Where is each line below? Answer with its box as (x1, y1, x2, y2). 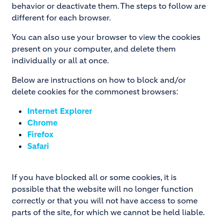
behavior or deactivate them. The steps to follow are (12, 1, 206, 11)
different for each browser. (12, 13, 111, 22)
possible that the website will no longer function (12, 184, 193, 194)
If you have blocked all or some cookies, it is (12, 172, 177, 182)
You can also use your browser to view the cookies (12, 32, 200, 42)
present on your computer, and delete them (12, 44, 176, 54)
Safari (27, 141, 49, 151)
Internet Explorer (27, 106, 92, 116)
